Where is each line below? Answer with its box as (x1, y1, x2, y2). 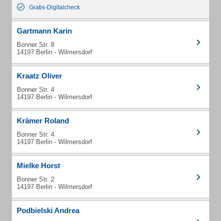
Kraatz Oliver (17, 72, 62, 80)
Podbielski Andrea (17, 206, 79, 215)
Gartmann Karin (17, 27, 72, 35)
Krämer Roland (17, 116, 69, 125)
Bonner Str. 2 (17, 176, 54, 183)
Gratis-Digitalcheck (29, 4, 80, 11)
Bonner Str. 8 (17, 41, 54, 48)
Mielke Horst (17, 161, 60, 170)
